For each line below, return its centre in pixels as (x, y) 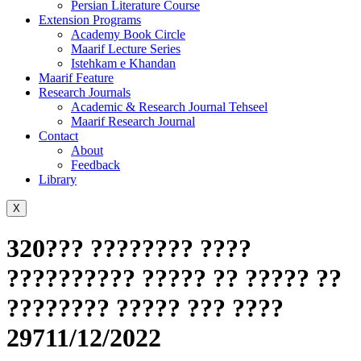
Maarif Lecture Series (126, 49)
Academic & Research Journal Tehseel (169, 107)
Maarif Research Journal (133, 121)
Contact (58, 136)
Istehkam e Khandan (123, 63)
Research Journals (85, 92)
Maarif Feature (76, 78)
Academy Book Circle (128, 34)
